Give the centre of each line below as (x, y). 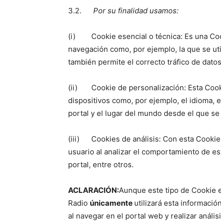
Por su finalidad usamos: (136, 10)
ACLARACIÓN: (93, 190)
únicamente (112, 203)
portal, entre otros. (101, 164)
